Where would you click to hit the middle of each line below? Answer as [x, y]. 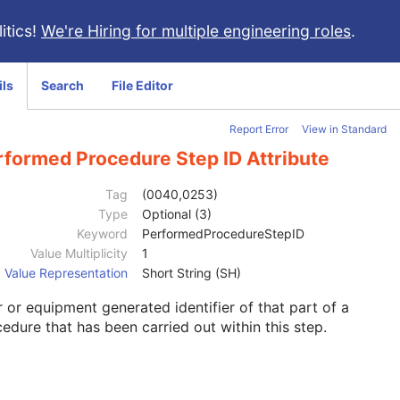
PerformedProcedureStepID [223, 234]
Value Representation [66, 273]
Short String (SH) [192, 273]
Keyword [102, 234]
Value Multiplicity [79, 254]
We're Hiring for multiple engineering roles [196, 31]
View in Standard [344, 129]
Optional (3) [177, 214]
